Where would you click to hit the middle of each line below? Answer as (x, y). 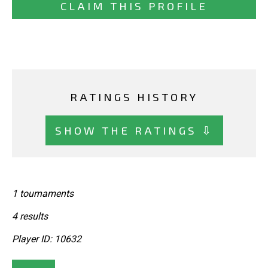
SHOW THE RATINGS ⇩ (134, 130)
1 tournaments (43, 194)
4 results (30, 217)
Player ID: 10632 (47, 239)
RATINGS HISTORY (134, 97)
